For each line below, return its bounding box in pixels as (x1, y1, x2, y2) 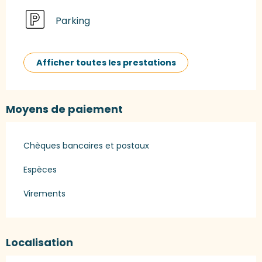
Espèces (23, 163, 57, 175)
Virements (23, 187, 65, 199)
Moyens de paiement (6, 101, 123, 116)
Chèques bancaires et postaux (23, 139, 149, 151)
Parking (56, 14, 90, 28)
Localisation (6, 235, 73, 250)
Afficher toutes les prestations (36, 56, 176, 68)
